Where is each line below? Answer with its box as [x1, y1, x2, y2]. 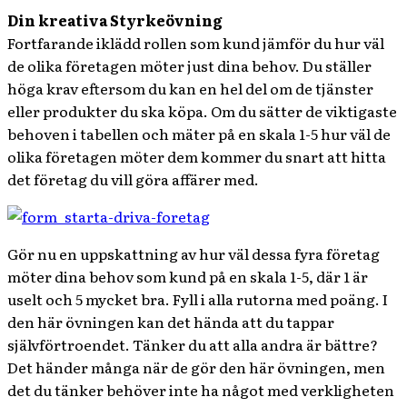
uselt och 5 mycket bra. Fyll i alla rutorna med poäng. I [7, 288, 388, 310]
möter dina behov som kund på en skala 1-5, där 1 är [7, 265, 368, 287]
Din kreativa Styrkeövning [7, 9, 223, 31]
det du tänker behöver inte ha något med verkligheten [7, 379, 394, 401]
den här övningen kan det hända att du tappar [7, 311, 334, 333]
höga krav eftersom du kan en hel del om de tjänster [7, 77, 373, 99]
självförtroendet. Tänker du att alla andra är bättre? [7, 333, 378, 355]
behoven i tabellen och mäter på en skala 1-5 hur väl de [7, 123, 391, 144]
